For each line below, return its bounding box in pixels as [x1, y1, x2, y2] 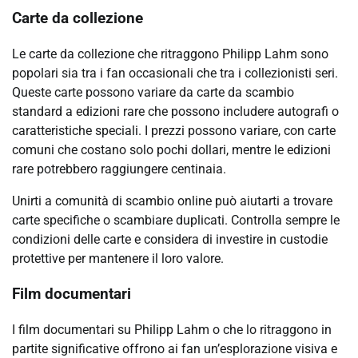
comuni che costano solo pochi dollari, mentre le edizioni [12, 141, 331, 157]
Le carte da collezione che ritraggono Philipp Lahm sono [12, 46, 328, 62]
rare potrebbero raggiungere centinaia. [12, 161, 226, 177]
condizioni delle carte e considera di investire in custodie [12, 231, 328, 247]
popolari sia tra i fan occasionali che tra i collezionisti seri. [12, 65, 338, 81]
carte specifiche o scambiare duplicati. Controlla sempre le [12, 212, 340, 228]
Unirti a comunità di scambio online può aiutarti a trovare [12, 193, 332, 209]
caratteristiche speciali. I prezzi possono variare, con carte [12, 122, 336, 138]
